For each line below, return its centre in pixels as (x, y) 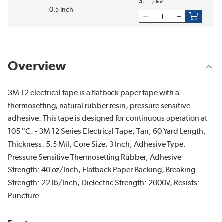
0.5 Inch (61, 10)
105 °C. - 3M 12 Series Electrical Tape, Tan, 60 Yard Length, (107, 131)
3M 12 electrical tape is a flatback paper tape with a (94, 93)
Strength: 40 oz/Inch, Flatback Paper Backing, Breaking (102, 170)
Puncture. (25, 196)
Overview (37, 66)
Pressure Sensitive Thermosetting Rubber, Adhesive (95, 157)
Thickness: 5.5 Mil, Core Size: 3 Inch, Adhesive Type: (97, 144)
